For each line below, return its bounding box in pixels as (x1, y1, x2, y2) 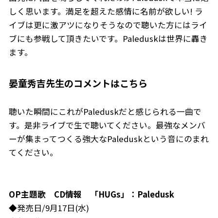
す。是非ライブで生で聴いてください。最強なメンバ (8, 119, 205, 131)
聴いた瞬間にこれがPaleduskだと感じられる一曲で (8, 105, 201, 117)
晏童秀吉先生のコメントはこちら (8, 76, 147, 90)
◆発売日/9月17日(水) (8, 201, 89, 214)
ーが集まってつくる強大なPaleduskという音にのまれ (8, 132, 209, 145)
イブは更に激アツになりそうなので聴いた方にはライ (8, 19, 207, 31)
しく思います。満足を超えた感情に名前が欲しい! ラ (8, 5, 203, 18)
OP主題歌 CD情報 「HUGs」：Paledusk (8, 188, 174, 200)
